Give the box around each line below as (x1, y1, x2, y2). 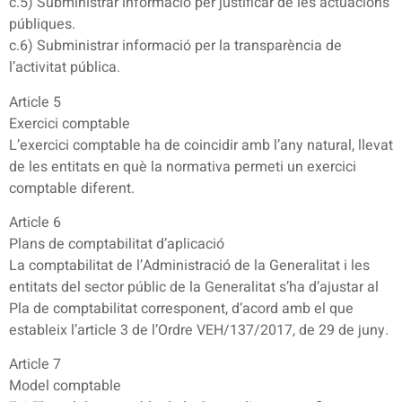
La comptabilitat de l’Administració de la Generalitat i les (9, 254, 370, 276)
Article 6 (9, 211, 61, 233)
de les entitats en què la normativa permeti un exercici (9, 155, 356, 178)
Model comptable (9, 375, 121, 398)
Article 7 (9, 354, 61, 376)
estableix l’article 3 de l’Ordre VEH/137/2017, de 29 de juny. (9, 319, 389, 341)
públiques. (9, 13, 75, 36)
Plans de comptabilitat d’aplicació (9, 232, 224, 255)
